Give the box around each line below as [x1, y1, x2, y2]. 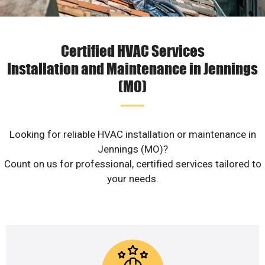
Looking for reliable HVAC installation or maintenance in [9, 128, 256, 141]
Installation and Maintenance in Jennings [7, 59, 258, 78]
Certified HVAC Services [60, 41, 205, 60]
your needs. [106, 173, 159, 185]
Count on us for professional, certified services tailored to [4, 158, 261, 170]
